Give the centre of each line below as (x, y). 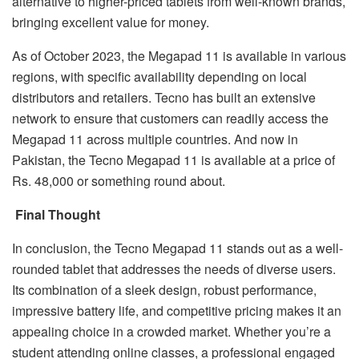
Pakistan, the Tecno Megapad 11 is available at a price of (173, 160)
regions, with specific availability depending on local (159, 77)
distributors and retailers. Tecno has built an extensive (164, 98)
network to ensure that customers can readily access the (170, 119)
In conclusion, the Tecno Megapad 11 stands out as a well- (177, 248)
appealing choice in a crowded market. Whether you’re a (171, 332)
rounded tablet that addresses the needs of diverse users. (174, 269)
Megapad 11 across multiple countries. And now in (155, 139)
